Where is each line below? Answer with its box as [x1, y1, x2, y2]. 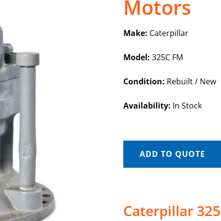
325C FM [149, 52, 183, 63]
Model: [123, 52, 150, 63]
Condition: [123, 76, 165, 87]
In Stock [170, 100, 202, 111]
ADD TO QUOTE [139, 148, 205, 159]
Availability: [123, 100, 171, 111]
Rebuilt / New [164, 76, 216, 87]
